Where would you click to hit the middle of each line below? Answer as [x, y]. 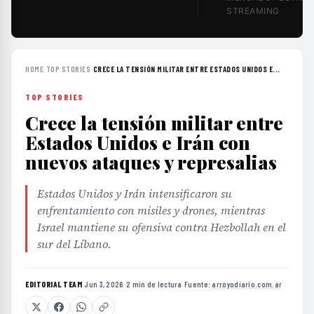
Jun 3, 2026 [104, 284]
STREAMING [253, 11]
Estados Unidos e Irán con [138, 143]
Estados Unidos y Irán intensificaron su [135, 193]
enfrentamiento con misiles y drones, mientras [151, 210]
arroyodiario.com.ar [247, 284]
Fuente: [198, 284]
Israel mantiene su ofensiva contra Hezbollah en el [162, 227]
